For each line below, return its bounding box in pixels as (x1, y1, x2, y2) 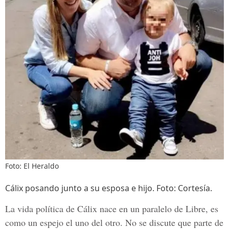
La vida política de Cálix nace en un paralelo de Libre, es (5, 202, 218, 215)
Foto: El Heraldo (5, 161, 59, 171)
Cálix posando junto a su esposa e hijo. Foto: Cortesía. (5, 182, 212, 194)
